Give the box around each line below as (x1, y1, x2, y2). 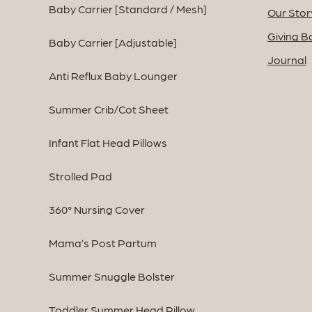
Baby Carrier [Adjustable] (49, 36, 177, 49)
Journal (267, 53, 306, 67)
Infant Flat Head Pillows (49, 136, 167, 150)
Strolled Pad (49, 169, 112, 183)
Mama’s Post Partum (49, 236, 157, 250)
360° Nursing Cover (49, 203, 145, 217)
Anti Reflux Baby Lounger (49, 69, 178, 83)
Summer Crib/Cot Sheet (49, 102, 169, 116)
